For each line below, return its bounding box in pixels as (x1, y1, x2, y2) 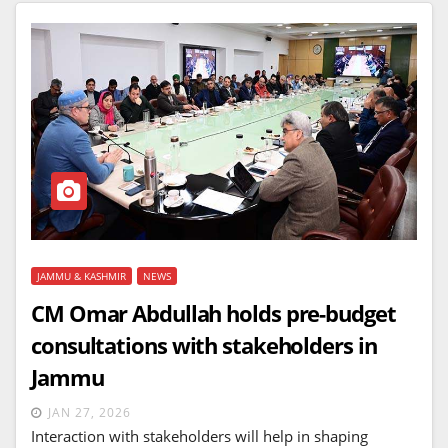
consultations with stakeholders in (31, 329, 377, 360)
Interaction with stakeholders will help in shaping (31, 425, 368, 446)
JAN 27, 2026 (48, 403, 131, 421)
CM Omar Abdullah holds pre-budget (31, 297, 396, 328)
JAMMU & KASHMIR (37, 268, 126, 283)
